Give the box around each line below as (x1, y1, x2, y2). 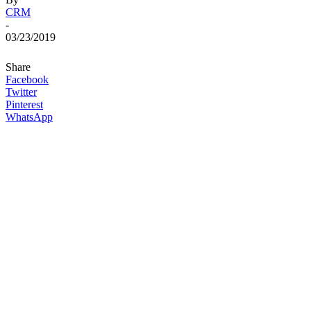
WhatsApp (6, 110, 53, 123)
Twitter (6, 85, 37, 98)
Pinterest (6, 98, 43, 110)
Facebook (6, 73, 49, 85)
